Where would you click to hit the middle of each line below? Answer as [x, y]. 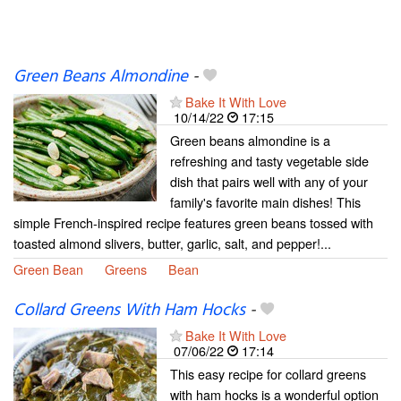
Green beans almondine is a [250, 140]
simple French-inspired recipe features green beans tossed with [193, 222]
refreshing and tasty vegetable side [269, 160]
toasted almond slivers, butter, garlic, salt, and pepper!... [172, 243]
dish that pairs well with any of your [269, 181]
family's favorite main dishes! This [265, 201]
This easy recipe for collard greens [268, 373]
